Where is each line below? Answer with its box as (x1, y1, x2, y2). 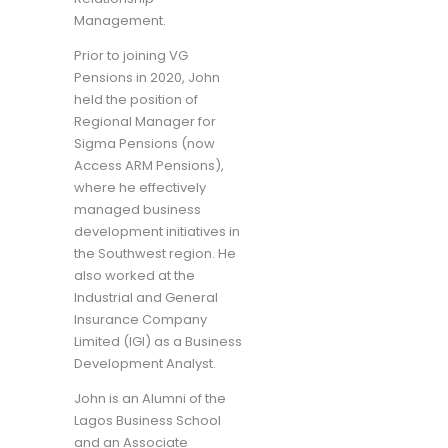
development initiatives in (74, 221, 240, 241)
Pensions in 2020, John (74, 67, 220, 87)
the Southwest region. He (74, 243, 236, 263)
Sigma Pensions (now (74, 133, 215, 153)
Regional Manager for (74, 111, 216, 131)
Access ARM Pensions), (74, 155, 224, 175)
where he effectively (74, 177, 206, 197)
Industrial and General (74, 287, 218, 307)
